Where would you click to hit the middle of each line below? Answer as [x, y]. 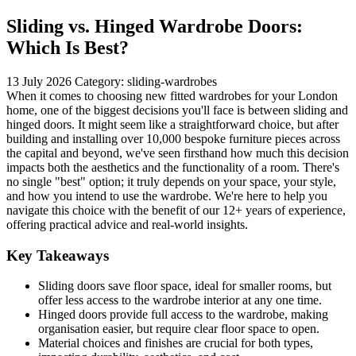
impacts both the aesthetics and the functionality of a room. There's [173, 167]
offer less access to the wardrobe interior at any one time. [180, 300]
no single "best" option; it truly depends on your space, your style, [171, 181]
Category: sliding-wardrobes [146, 81]
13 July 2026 [39, 81]
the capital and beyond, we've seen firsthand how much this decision [178, 153]
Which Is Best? [68, 47]
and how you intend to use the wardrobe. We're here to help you [167, 195]
